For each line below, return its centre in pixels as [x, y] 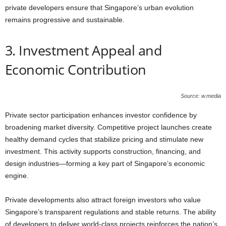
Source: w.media [201, 96]
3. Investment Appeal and [84, 50]
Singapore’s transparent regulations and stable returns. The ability [110, 212]
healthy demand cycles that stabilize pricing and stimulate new [104, 139]
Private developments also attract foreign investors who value [103, 200]
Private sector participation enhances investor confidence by [101, 115]
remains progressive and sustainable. [65, 19]
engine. [17, 175]
